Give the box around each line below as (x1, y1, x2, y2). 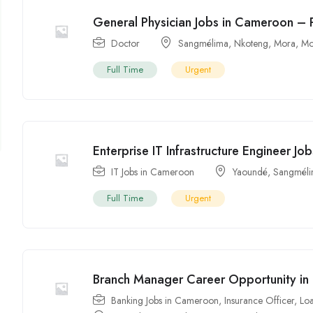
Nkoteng (234, 36, 269, 51)
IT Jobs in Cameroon (111, 165, 195, 180)
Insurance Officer (224, 293, 295, 308)
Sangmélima (178, 36, 229, 51)
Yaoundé (233, 165, 268, 180)
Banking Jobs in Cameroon (111, 293, 219, 308)
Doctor (111, 36, 140, 51)
